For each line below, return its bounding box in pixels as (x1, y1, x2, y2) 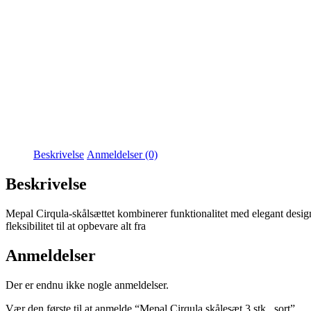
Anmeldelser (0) (87, 149, 158, 161)
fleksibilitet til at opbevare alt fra (6, 220, 146, 233)
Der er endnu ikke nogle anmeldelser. (6, 279, 169, 292)
